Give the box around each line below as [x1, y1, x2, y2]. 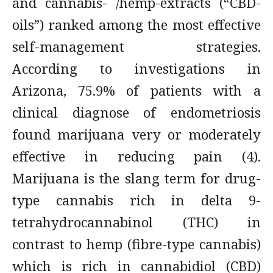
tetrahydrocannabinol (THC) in [12, 213, 261, 231]
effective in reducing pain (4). [12, 147, 261, 165]
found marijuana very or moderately [12, 125, 261, 143]
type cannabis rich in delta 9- [12, 191, 261, 209]
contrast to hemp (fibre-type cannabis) [12, 235, 261, 253]
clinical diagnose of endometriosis [12, 103, 261, 121]
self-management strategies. [12, 37, 261, 55]
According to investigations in [12, 59, 261, 77]
